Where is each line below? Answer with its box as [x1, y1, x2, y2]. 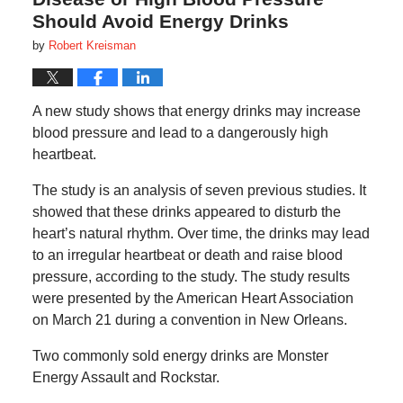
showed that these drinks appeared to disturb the [31, 204, 341, 220]
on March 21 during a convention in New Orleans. [31, 312, 347, 328]
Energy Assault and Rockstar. [31, 370, 219, 386]
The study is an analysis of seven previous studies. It [31, 183, 366, 199]
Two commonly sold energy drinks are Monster [31, 348, 328, 364]
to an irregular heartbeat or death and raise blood [31, 247, 343, 264]
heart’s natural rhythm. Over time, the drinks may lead [31, 226, 370, 242]
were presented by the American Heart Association [31, 291, 354, 307]
